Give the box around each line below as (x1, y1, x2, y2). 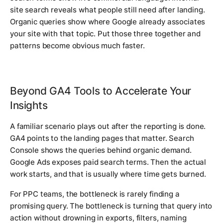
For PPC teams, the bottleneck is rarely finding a (10, 189, 180, 199)
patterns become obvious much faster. (10, 40, 145, 50)
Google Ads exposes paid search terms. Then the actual (10, 157, 207, 167)
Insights (10, 98, 48, 111)
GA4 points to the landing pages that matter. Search (10, 133, 194, 143)
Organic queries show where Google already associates (10, 16, 206, 26)
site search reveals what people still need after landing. (10, 4, 205, 14)
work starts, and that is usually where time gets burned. (10, 169, 206, 179)
